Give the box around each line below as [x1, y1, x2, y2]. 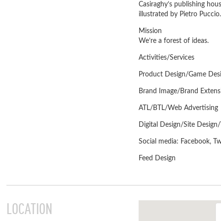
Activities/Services [139, 54, 194, 61]
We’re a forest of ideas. [139, 37, 209, 44]
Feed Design [139, 155, 176, 162]
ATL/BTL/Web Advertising [139, 105, 218, 111]
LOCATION [6, 200, 52, 218]
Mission [139, 28, 162, 35]
